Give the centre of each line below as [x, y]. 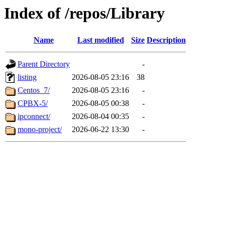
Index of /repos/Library [84, 13]
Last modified [100, 40]
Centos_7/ [34, 90]
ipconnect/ [34, 117]
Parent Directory [44, 64]
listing [27, 77]
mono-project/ [40, 130]
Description [166, 40]
